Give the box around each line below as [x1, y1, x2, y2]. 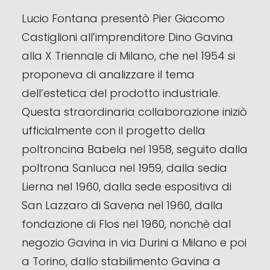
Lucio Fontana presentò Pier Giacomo [22, 11, 225, 26]
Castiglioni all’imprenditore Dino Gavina [22, 30, 233, 45]
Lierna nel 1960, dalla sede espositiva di [22, 179, 231, 194]
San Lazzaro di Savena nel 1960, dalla [22, 198, 223, 213]
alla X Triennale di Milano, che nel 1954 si [22, 48, 235, 63]
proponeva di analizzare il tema [22, 67, 195, 82]
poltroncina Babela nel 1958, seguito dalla [22, 142, 248, 157]
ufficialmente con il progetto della [22, 123, 206, 138]
